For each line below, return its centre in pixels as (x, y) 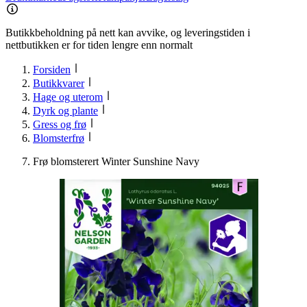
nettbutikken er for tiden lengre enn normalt (99, 45)
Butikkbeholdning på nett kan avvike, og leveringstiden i (128, 33)
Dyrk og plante (65, 111)
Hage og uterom (68, 97)
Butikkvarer (59, 84)
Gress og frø (60, 125)
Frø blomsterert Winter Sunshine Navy (116, 162)
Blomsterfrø (59, 138)
